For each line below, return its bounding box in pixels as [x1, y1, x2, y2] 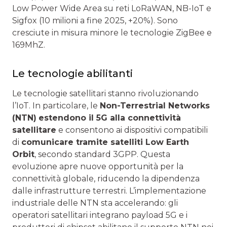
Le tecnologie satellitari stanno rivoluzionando [12, 88, 199, 98]
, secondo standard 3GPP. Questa [34, 149, 170, 159]
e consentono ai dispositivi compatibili [56, 125, 208, 135]
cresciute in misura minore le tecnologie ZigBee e [12, 27, 212, 37]
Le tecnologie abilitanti [12, 67, 133, 80]
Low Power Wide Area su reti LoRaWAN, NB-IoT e [12, 3, 211, 13]
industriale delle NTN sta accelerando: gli [12, 198, 178, 208]
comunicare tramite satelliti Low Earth [21, 137, 189, 147]
